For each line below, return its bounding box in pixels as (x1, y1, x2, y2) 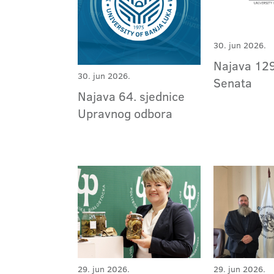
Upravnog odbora (78, 105, 172, 122)
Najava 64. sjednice (78, 87, 185, 105)
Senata (213, 73, 253, 91)
